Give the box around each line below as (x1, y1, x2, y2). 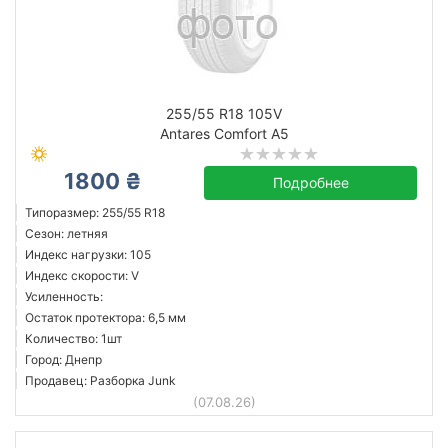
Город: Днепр (25, 352, 102, 367)
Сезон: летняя (25, 226, 108, 241)
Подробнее (272, 174, 349, 191)
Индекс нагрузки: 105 (25, 247, 151, 262)
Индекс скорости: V (25, 268, 139, 283)
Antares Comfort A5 (159, 125, 289, 142)
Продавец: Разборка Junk (25, 373, 176, 388)
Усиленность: (25, 289, 103, 304)
